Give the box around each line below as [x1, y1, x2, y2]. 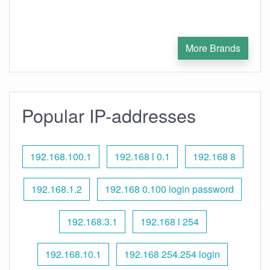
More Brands [186, 41, 240, 55]
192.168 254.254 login [124, 247, 220, 261]
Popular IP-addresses [22, 102, 196, 128]
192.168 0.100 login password [105, 182, 234, 196]
